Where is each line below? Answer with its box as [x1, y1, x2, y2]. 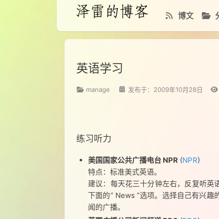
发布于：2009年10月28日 [128, 86, 203, 93]
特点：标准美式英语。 [88, 167, 161, 176]
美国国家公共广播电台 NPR [88, 155, 178, 165]
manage [86, 85, 110, 93]
